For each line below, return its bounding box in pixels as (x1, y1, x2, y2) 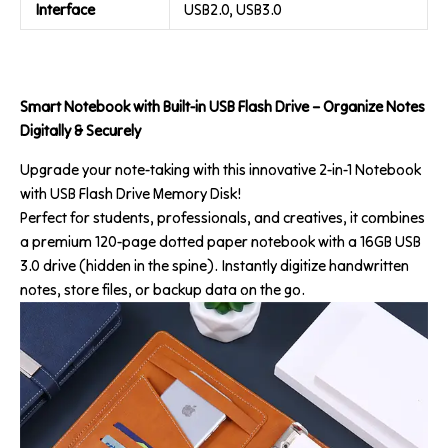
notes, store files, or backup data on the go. (20, 279, 305, 299)
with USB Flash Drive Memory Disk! (20, 183, 241, 203)
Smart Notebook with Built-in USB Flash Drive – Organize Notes (20, 96, 425, 116)
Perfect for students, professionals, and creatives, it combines (20, 207, 425, 227)
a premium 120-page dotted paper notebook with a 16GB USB (20, 231, 421, 251)
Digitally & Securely (20, 120, 141, 140)
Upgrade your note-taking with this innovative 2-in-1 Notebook (20, 159, 421, 179)
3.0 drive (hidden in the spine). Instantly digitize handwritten (20, 255, 409, 275)
